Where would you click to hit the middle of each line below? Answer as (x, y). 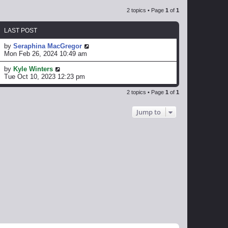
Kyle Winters (33, 69)
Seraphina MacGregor (48, 46)
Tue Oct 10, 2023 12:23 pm (45, 77)
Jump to (149, 112)
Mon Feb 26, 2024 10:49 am (46, 54)
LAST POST (21, 31)
